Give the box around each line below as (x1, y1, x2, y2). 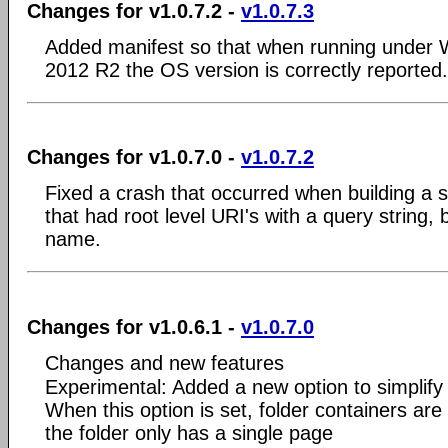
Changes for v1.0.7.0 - (27, 146, 241, 168)
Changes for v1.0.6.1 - (27, 315, 241, 338)
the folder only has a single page (45, 421, 333, 444)
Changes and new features (45, 351, 284, 374)
